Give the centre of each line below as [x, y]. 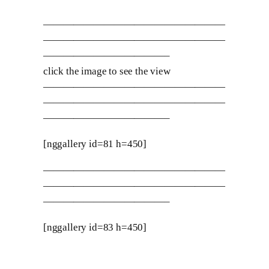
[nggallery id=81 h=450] [95, 144]
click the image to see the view [107, 71]
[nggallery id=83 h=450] [95, 227]
